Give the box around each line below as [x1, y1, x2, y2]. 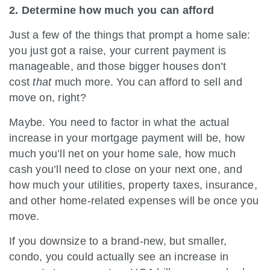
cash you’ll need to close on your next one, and [9, 163, 242, 175]
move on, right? [9, 91, 86, 104]
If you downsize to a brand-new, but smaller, [9, 234, 227, 247]
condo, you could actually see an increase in [9, 250, 228, 263]
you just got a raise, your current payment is [9, 44, 227, 57]
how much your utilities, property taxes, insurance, [9, 178, 257, 191]
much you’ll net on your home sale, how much [9, 147, 236, 160]
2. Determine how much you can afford [9, 4, 214, 16]
